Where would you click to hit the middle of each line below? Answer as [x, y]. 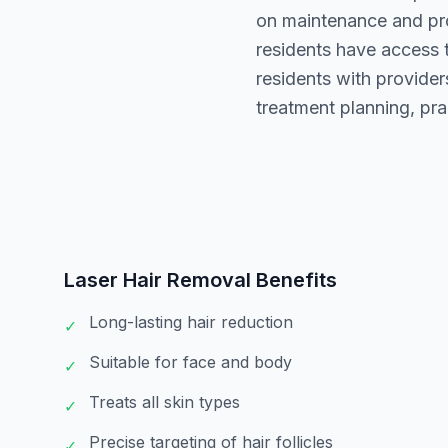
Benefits [294, 280]
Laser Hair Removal [157, 280]
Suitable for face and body [190, 362]
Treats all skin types [164, 402]
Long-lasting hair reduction [191, 322]
